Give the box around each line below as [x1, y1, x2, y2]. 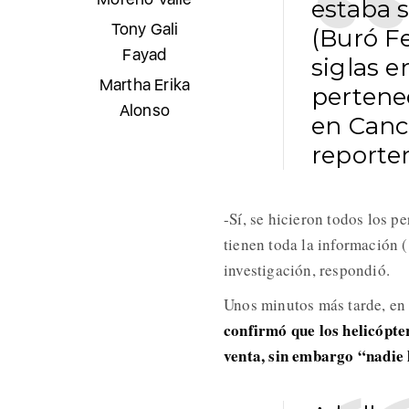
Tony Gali [110, 19, 179, 39]
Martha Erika [99, 75, 191, 95]
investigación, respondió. [223, 259, 390, 281]
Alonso [119, 100, 171, 121]
